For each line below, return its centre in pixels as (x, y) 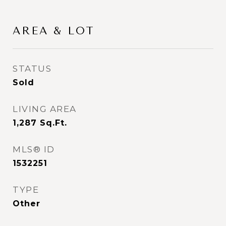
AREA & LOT (54, 31)
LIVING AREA (45, 109)
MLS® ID (34, 149)
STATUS (32, 69)
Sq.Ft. (53, 123)
